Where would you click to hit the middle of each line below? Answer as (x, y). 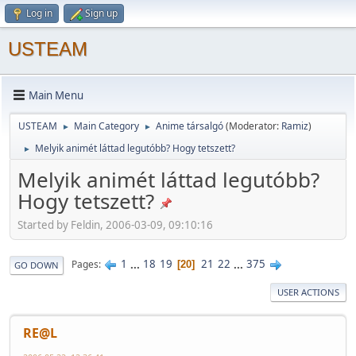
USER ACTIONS (308, 292)
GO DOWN (37, 265)
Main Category (106, 126)
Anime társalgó (190, 126)
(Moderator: (253, 126)
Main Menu (56, 95)
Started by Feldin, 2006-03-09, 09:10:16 (115, 224)
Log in (39, 13)
